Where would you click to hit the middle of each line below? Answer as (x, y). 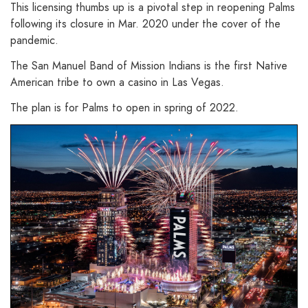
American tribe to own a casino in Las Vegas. (117, 82)
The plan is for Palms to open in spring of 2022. (124, 107)
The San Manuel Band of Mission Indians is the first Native (149, 65)
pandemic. (34, 41)
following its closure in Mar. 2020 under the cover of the (145, 24)
